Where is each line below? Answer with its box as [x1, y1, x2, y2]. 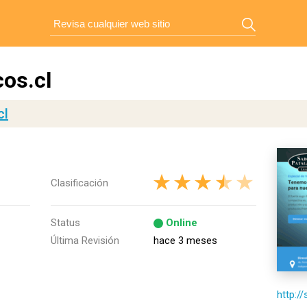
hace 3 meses [153, 234, 217, 247]
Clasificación [51, 177, 108, 189]
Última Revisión [51, 234, 119, 247]
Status [51, 217, 80, 229]
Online [166, 217, 197, 229]
